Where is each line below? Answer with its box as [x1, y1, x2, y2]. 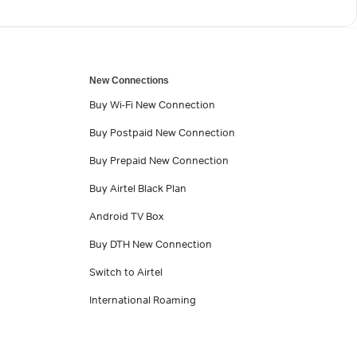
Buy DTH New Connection [89, 237, 212, 251]
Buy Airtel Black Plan [89, 182, 186, 195]
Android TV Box [89, 210, 163, 223]
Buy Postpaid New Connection [89, 126, 235, 139]
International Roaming [89, 293, 196, 307]
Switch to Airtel [89, 265, 163, 279]
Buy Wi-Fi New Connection [89, 98, 215, 112]
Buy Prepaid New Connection [89, 154, 229, 167]
